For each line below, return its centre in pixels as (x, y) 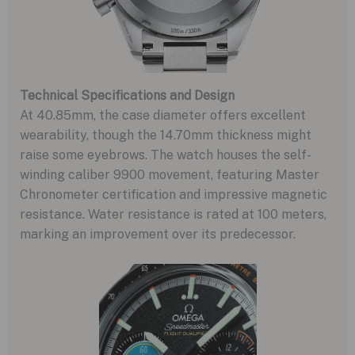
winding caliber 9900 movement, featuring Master (169, 174)
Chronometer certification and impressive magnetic (173, 194)
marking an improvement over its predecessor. (157, 234)
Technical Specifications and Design (127, 95)
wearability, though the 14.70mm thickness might (165, 135)
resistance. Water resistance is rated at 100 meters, (173, 214)
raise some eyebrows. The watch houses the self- (165, 155)
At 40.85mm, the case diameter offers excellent (162, 115)
